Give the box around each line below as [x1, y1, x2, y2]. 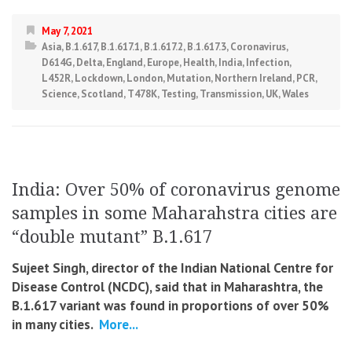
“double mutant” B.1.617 [12, 227, 212, 247]
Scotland [81, 87, 123, 101]
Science [42, 87, 77, 101]
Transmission [200, 87, 262, 101]
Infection [246, 56, 289, 70]
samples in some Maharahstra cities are [12, 203, 337, 224]
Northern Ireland [214, 71, 292, 86]
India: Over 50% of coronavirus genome [12, 180, 340, 200]
